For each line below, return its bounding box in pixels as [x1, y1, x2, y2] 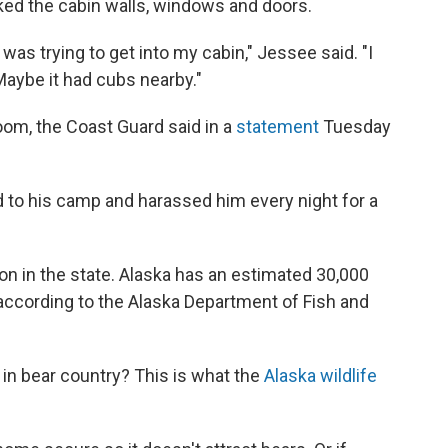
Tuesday [319, 116, 391, 138]
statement [236, 116, 319, 138]
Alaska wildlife [264, 365, 377, 387]
